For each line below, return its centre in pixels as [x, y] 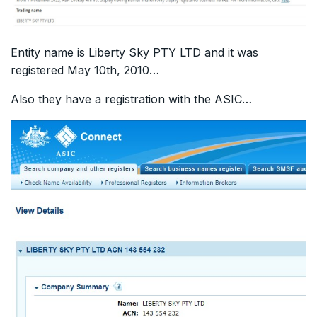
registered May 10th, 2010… [85, 70]
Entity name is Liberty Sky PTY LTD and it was [134, 52]
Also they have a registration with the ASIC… [131, 99]
